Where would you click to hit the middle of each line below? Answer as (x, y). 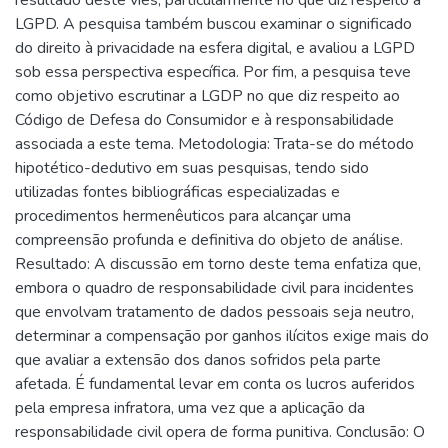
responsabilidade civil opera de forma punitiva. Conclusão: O (220, 431)
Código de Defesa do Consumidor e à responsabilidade (204, 119)
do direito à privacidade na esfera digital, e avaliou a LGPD (215, 47)
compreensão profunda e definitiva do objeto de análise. (209, 239)
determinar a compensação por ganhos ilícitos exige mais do (222, 335)
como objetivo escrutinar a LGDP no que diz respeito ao (207, 95)
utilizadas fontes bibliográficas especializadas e (177, 191)
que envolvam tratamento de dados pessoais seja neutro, (214, 311)
